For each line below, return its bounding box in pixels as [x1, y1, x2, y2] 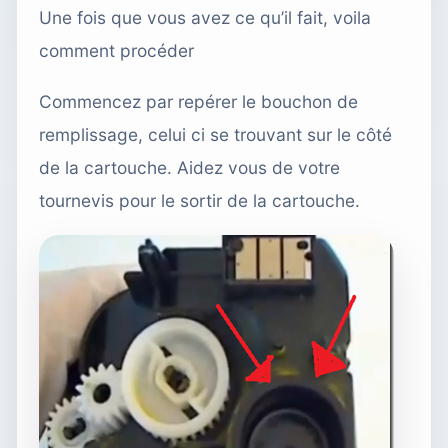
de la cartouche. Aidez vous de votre [39, 157, 340, 179]
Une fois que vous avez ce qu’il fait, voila [39, 7, 371, 29]
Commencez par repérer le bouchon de [39, 91, 358, 113]
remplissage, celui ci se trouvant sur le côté [39, 124, 392, 146]
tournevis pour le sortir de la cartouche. [39, 190, 360, 212]
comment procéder [39, 40, 194, 62]
